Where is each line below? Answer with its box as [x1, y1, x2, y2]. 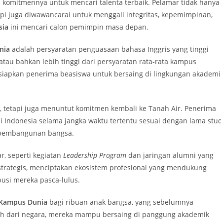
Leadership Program [63, 150, 126, 160]
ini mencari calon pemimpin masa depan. [8, 22, 148, 32]
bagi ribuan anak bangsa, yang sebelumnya [47, 197, 193, 207]
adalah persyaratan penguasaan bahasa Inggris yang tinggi [10, 44, 209, 54]
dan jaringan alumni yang [126, 150, 214, 160]
